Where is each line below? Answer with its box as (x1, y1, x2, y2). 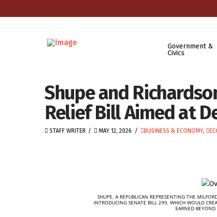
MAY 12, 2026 (97, 127, 132, 134)
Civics (167, 48, 185, 57)
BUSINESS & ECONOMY (143, 127, 203, 134)
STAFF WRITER (48, 127, 86, 134)
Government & (167, 42, 213, 50)
